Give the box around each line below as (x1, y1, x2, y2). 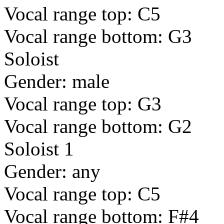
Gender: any (4, 160, 100, 182)
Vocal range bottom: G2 (4, 115, 192, 137)
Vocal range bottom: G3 (4, 25, 192, 47)
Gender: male (4, 70, 109, 92)
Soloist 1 (4, 138, 74, 160)
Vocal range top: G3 (4, 93, 161, 115)
